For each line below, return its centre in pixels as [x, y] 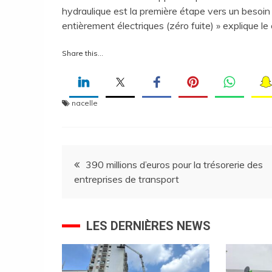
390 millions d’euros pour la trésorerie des [174, 164]
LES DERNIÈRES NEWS [148, 226]
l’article [93, 217]
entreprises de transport [127, 179]
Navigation [109, 159]
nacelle [85, 103]
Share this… [83, 53]
